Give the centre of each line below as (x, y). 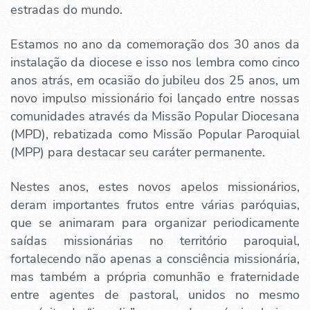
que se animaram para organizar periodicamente (155, 223)
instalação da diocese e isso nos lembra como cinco (155, 62)
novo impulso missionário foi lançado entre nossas (155, 98)
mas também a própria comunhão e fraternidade (155, 277)
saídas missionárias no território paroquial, (155, 241)
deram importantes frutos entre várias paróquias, (155, 205)
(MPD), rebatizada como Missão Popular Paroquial (155, 134)
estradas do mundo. (66, 10)
